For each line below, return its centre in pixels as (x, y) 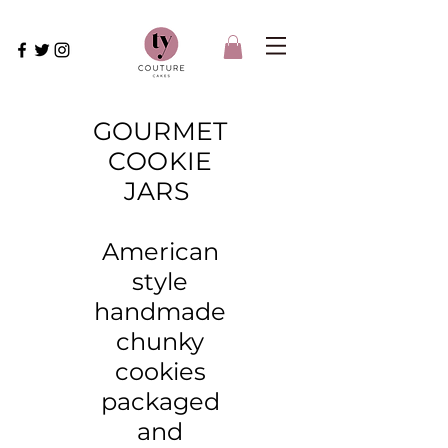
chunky (160, 341)
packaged (160, 401)
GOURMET (160, 130)
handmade (160, 311)
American (160, 251)
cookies (160, 371)
